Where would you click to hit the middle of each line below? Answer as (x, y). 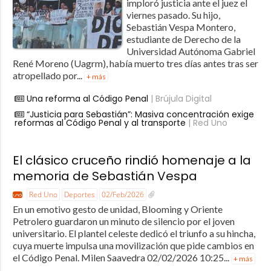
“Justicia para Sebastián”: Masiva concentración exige (140, 115)
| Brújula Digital (180, 99)
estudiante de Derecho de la (183, 39)
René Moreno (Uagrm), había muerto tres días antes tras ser (135, 64)
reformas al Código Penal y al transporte (100, 123)
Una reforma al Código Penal (87, 99)
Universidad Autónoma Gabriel (191, 51)
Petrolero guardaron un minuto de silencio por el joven (123, 221)
